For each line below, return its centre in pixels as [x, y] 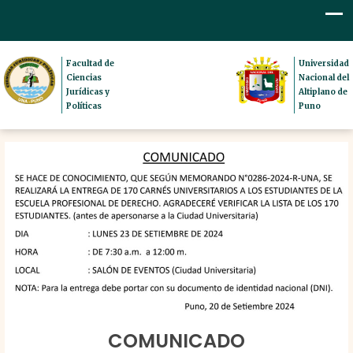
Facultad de [91, 63]
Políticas [84, 106]
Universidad [324, 63]
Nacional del [324, 77]
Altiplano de [323, 91]
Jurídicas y [88, 91]
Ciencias [84, 77]
